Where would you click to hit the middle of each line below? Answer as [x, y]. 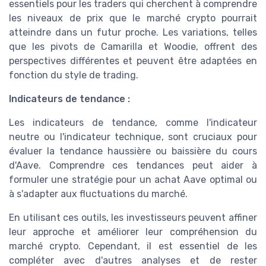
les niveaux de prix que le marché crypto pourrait [133, 18]
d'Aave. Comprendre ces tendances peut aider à [133, 166]
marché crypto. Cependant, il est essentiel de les [133, 246]
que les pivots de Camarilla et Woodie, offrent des [133, 47]
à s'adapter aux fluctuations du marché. [98, 194]
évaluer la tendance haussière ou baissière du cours [133, 151]
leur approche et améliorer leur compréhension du [133, 232]
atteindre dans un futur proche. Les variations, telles [133, 33]
